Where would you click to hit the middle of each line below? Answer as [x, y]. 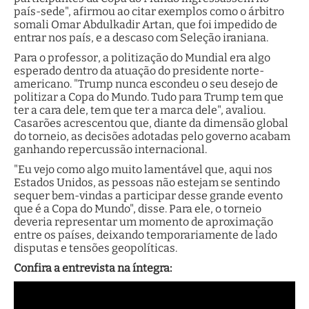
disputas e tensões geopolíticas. [96, 248]
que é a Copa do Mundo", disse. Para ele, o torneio [138, 208]
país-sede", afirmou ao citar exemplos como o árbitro [149, 11]
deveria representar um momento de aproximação [143, 221]
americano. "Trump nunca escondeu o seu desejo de [146, 83]
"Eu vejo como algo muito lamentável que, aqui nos [143, 169]
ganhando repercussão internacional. [110, 149]
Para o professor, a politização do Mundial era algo [142, 57]
